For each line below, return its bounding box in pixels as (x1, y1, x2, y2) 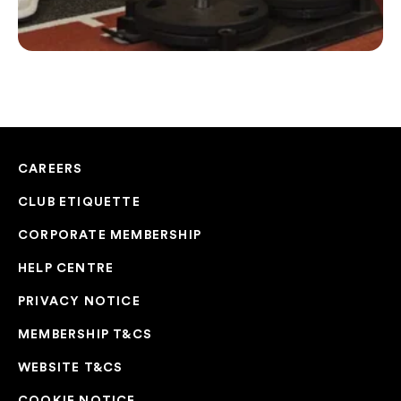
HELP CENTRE (18, 260, 115, 276)
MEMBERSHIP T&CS (18, 326, 152, 342)
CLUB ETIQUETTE (18, 193, 141, 209)
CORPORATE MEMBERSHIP (18, 226, 201, 243)
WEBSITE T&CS (18, 359, 124, 375)
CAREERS (18, 160, 83, 176)
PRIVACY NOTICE (18, 293, 141, 309)
